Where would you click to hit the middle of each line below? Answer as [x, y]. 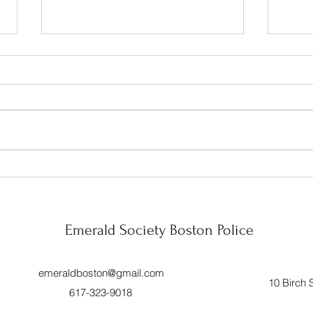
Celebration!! [92, 113]
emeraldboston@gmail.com [101, 273]
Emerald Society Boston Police [159, 230]
